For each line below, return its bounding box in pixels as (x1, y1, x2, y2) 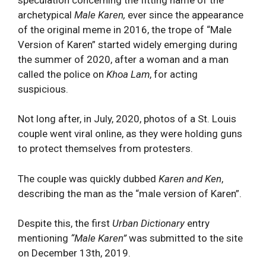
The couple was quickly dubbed (18, 172, 159, 185)
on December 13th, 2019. (18, 247, 131, 259)
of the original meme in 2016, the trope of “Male (18, 23, 232, 36)
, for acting (150, 68, 198, 80)
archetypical (18, 8, 74, 21)
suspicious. (18, 83, 68, 95)
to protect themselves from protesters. (18, 142, 193, 154)
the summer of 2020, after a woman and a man (18, 53, 229, 65)
